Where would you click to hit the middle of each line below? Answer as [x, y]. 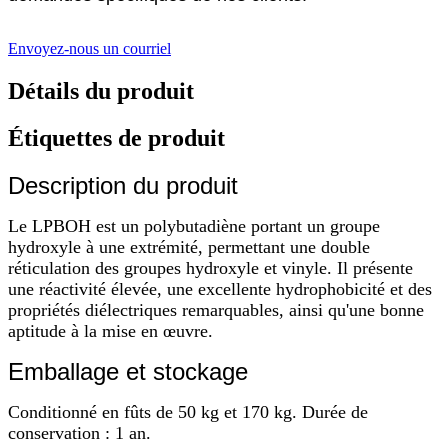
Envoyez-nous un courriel [89, 48]
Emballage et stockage [128, 371]
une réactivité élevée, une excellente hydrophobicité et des [220, 288]
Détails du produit [101, 90]
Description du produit [123, 185]
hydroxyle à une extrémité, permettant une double [189, 246]
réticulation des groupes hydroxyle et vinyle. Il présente [210, 267]
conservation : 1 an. [79, 432]
